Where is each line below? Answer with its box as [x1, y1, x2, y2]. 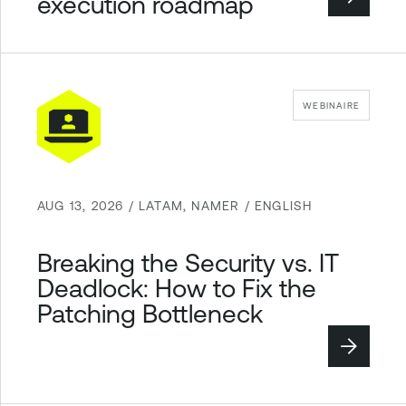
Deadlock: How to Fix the [37, 272, 316, 302]
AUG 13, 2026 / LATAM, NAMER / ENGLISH [37, 198, 313, 213]
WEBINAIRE [303, 100, 360, 111]
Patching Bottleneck [37, 297, 263, 327]
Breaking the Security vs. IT [37, 246, 339, 276]
